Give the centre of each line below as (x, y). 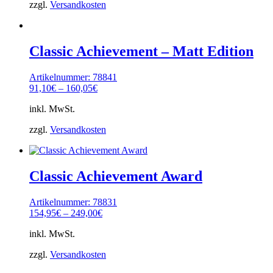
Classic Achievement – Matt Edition (141, 51)
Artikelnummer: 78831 (73, 202)
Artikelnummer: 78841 (73, 77)
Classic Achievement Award (116, 176)
